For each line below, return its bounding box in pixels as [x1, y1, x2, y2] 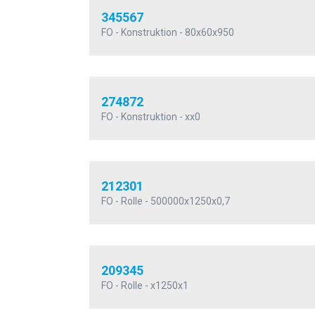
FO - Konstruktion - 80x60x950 [101, 27, 234, 39]
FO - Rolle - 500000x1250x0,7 [101, 195, 230, 207]
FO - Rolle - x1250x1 [101, 280, 188, 292]
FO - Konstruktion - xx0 [101, 111, 200, 123]
